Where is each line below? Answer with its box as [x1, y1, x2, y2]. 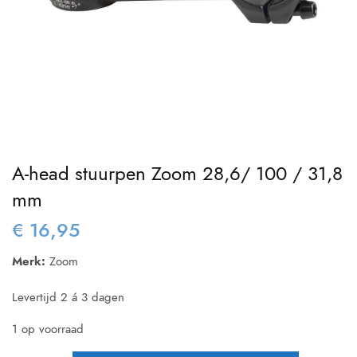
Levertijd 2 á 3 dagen [12, 288, 125, 306]
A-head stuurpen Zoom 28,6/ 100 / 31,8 [12, 159, 343, 187]
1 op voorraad [12, 320, 84, 338]
